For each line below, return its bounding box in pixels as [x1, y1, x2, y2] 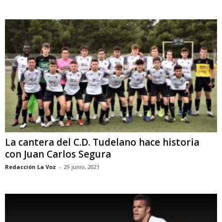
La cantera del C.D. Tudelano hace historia [5, 136, 199, 149]
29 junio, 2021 [64, 163, 100, 171]
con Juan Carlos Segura [5, 148, 111, 161]
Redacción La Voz [5, 163, 56, 171]
